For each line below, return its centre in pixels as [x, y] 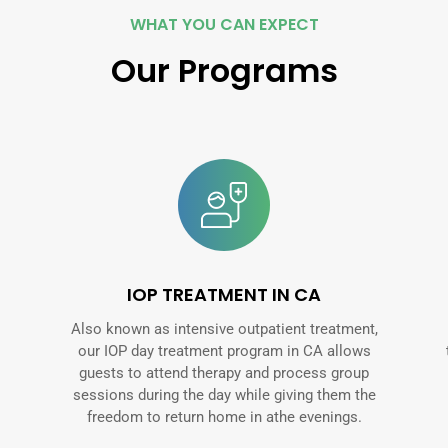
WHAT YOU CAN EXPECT [224, 25]
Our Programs [224, 71]
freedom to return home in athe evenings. [224, 416]
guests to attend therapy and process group [224, 372]
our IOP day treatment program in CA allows [224, 350]
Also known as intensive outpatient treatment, [224, 328]
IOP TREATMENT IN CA [224, 294]
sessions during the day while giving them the [224, 394]
